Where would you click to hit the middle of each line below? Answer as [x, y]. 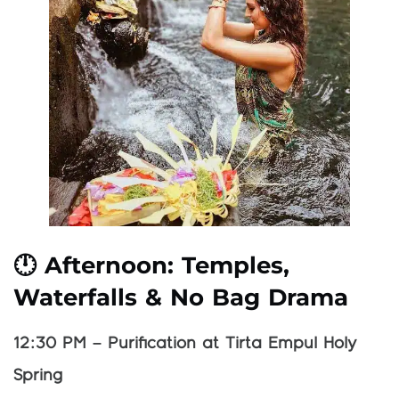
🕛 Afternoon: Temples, [152, 266]
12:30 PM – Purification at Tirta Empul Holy [185, 344]
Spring [38, 376]
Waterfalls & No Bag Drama [181, 298]
